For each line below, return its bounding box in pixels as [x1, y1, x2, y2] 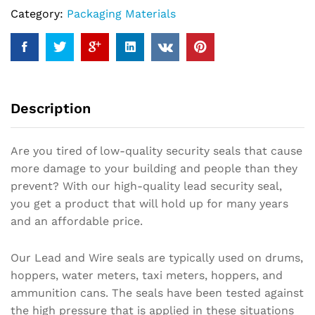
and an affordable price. [11, 214, 143, 228]
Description [11, 100, 91, 117]
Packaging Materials [67, 7, 176, 20]
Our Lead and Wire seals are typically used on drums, [11, 251, 303, 265]
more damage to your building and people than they [11, 162, 297, 175]
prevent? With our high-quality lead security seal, [11, 179, 282, 193]
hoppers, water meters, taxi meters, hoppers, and [11, 269, 283, 283]
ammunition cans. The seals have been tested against [11, 286, 304, 300]
